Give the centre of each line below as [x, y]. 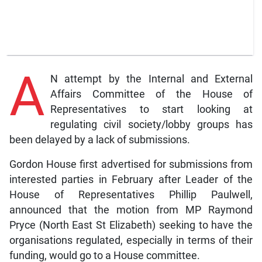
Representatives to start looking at [151, 109]
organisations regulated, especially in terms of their [131, 240]
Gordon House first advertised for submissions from [131, 164]
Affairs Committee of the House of [151, 94]
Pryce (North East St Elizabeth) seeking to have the [131, 225]
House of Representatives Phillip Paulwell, [131, 194]
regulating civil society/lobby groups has [151, 124]
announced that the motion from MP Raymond [131, 210]
